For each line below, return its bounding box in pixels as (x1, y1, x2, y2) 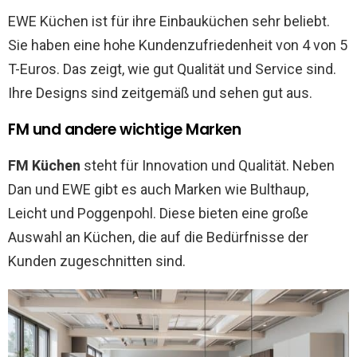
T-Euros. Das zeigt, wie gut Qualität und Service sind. (8, 60, 336, 77)
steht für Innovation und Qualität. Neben (80, 156, 335, 174)
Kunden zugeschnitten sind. (8, 252, 186, 269)
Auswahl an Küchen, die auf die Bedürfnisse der (8, 228, 308, 245)
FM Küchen (8, 156, 80, 174)
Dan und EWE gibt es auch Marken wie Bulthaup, (8, 180, 308, 198)
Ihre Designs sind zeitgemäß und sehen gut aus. (8, 84, 312, 101)
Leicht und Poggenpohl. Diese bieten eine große (8, 204, 308, 222)
